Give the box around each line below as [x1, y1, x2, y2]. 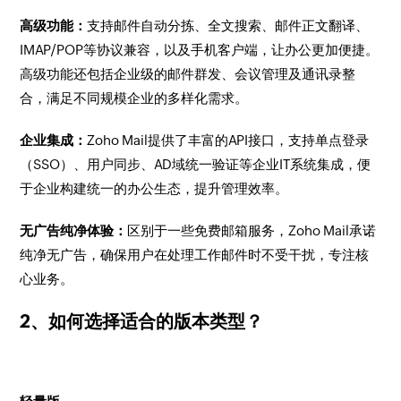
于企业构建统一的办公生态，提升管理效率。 [20, 181, 289, 196]
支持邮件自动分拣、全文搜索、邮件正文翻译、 [87, 18, 370, 33]
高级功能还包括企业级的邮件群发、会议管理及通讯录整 [20, 66, 356, 81]
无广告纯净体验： [20, 223, 128, 238]
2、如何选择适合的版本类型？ [20, 311, 264, 331]
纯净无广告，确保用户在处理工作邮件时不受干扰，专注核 [20, 247, 370, 262]
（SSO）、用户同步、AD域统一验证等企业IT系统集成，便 [20, 157, 371, 172]
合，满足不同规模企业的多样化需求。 [20, 90, 249, 106]
